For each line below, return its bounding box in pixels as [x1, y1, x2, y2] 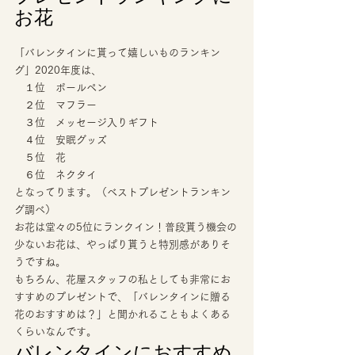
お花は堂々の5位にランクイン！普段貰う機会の [14, 221, 237, 232]
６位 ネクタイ [14, 169, 110, 180]
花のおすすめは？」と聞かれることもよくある [14, 308, 231, 319]
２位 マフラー [14, 99, 100, 110]
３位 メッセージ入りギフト [14, 116, 162, 128]
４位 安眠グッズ [14, 134, 110, 145]
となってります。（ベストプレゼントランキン [14, 186, 231, 197]
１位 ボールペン [14, 82, 110, 93]
